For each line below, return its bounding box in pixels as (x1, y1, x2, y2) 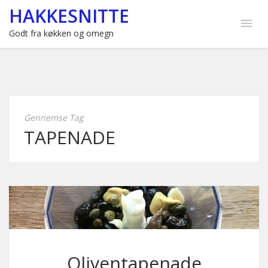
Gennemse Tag (24, 112, 84, 123)
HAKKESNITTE (9, 4, 129, 28)
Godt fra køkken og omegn (9, 28, 114, 39)
